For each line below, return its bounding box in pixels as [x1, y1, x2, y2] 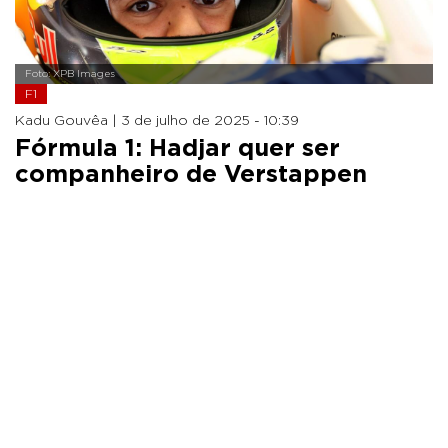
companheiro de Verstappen [15, 162, 367, 187]
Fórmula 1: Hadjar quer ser [15, 136, 340, 161]
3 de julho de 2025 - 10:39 [121, 113, 299, 128]
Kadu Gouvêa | [15, 113, 121, 128]
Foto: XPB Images [25, 68, 115, 79]
